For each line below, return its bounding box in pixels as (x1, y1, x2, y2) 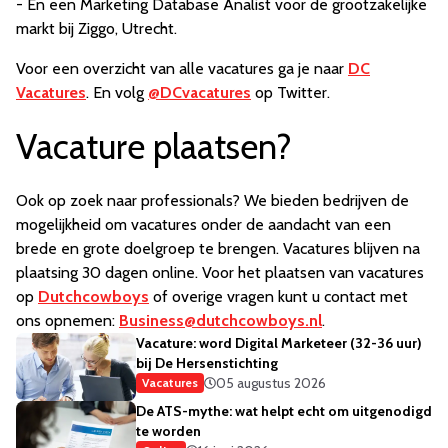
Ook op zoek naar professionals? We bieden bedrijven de (16, 191, 409, 211)
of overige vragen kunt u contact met (149, 287, 408, 307)
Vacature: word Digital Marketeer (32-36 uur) (136, 334, 422, 353)
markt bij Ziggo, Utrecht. (16, 19, 177, 39)
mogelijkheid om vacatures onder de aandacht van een (16, 215, 391, 235)
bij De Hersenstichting (136, 354, 278, 373)
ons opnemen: (16, 311, 119, 331)
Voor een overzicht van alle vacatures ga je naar (16, 59, 348, 79)
